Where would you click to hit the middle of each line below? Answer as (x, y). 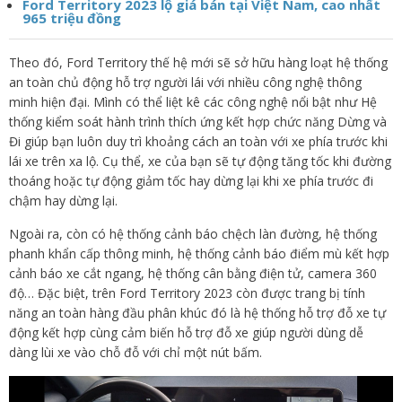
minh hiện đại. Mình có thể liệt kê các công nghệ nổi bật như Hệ (193, 102)
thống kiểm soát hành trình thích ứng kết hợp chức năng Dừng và (198, 122)
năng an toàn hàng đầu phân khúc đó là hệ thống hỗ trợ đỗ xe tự (197, 313)
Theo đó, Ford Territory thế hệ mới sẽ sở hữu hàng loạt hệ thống (198, 62)
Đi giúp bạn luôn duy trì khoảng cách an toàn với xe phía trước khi (198, 141)
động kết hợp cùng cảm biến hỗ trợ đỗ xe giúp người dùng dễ (186, 332)
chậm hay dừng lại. (63, 201)
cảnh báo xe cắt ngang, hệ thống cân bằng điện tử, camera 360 (193, 273)
